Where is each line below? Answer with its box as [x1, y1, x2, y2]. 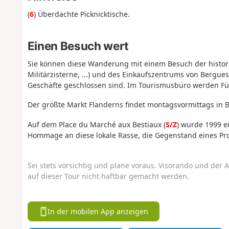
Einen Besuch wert [27, 38, 129, 53]
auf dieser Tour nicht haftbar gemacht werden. [27, 171, 189, 181]
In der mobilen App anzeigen [48, 207, 149, 217]
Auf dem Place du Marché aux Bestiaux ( [27, 119, 166, 129]
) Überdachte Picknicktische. [33, 9, 130, 19]
